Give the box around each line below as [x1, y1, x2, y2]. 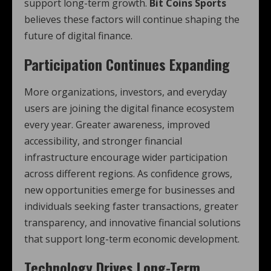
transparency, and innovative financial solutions [24, 216, 241, 230]
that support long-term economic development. [24, 232, 240, 246]
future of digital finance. [24, 29, 132, 43]
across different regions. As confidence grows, [24, 167, 232, 181]
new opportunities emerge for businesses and [24, 183, 235, 197]
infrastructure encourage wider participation [24, 151, 227, 165]
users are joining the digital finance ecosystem [24, 102, 234, 116]
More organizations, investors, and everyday [24, 85, 227, 99]
